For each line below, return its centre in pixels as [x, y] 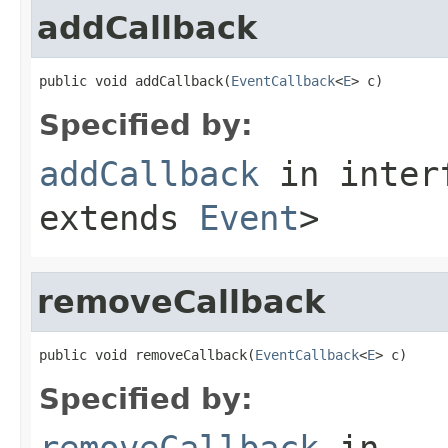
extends [119, 217]
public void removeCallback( [147, 354]
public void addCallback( [135, 80]
